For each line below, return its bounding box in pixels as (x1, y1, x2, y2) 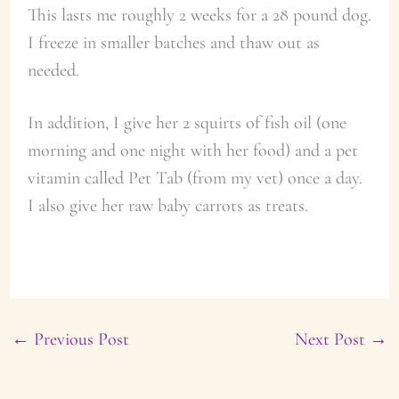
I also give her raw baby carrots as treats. (27, 193, 308, 216)
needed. (27, 58, 79, 81)
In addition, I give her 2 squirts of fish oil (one (27, 110, 346, 134)
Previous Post (28, 328, 129, 351)
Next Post (295, 328, 370, 351)
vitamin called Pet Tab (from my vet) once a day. (27, 166, 362, 189)
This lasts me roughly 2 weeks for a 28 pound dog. (27, 3, 371, 26)
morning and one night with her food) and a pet (27, 138, 358, 161)
